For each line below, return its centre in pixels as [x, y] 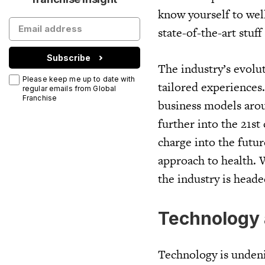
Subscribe [69, 57]
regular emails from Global [70, 88]
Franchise [40, 98]
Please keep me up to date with [79, 79]
